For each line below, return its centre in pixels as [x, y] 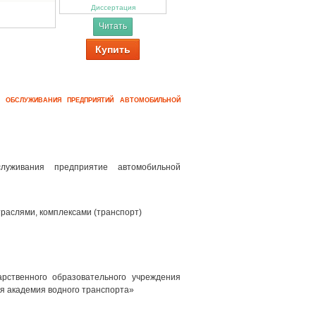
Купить [113, 49]
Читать [113, 26]
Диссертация [113, 7]
